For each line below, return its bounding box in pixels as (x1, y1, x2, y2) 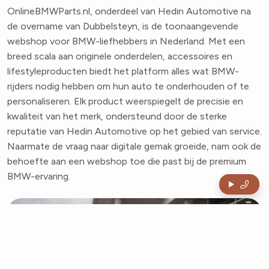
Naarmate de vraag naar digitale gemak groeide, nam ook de (7, 141, 261, 153)
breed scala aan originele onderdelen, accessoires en (7, 50, 232, 62)
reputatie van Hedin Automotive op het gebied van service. (7, 125, 262, 138)
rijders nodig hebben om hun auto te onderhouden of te (7, 80, 249, 92)
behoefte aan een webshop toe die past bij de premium (7, 156, 246, 168)
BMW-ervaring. (7, 171, 70, 183)
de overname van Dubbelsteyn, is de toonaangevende (7, 20, 238, 32)
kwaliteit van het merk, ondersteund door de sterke (7, 110, 227, 122)
